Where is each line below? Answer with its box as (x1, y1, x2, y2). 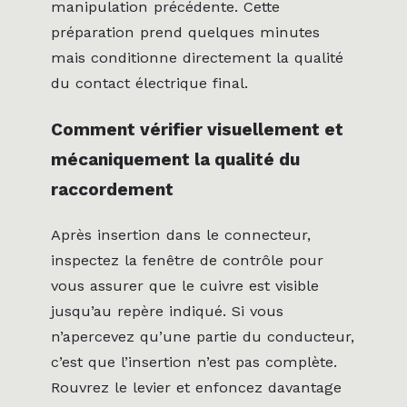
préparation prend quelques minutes (51, 24, 320, 42)
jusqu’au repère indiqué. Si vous (51, 302, 283, 320)
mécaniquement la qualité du (51, 148, 300, 170)
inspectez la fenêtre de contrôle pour (51, 251, 323, 269)
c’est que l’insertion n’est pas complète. (51, 352, 337, 371)
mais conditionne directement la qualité (51, 49, 343, 67)
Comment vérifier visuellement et (51, 118, 343, 140)
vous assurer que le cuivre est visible (51, 276, 319, 294)
